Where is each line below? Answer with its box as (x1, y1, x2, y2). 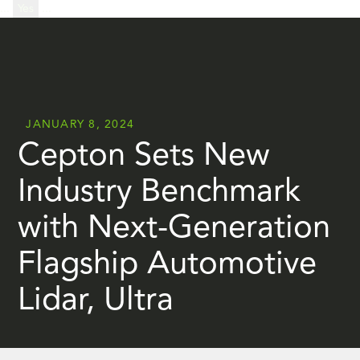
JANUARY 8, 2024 (26, 119, 135, 130)
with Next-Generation (18, 213, 331, 245)
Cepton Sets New (18, 141, 271, 173)
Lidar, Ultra (18, 285, 174, 317)
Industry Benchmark (18, 177, 301, 209)
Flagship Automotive (18, 249, 317, 281)
